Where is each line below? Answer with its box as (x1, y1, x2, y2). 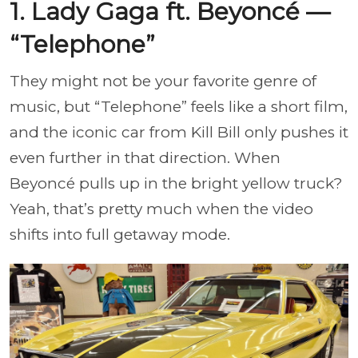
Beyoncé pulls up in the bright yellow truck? (10, 173, 343, 193)
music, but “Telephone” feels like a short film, (10, 97, 348, 116)
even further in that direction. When (10, 148, 280, 167)
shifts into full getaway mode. (10, 225, 230, 244)
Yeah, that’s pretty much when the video (10, 199, 313, 218)
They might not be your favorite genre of (10, 71, 316, 90)
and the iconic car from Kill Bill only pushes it (10, 122, 348, 141)
